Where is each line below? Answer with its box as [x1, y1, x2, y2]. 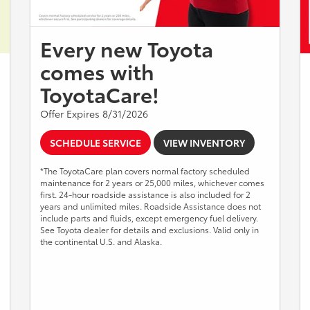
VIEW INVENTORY [163, 135, 245, 149]
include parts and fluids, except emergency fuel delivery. [40, 211, 258, 224]
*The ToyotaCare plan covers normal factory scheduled [40, 164, 250, 176]
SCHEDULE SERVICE [50, 135, 141, 149]
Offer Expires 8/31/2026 [40, 106, 148, 120]
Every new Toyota [40, 33, 213, 63]
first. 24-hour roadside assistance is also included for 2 [40, 188, 250, 200]
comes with [40, 55, 154, 86]
